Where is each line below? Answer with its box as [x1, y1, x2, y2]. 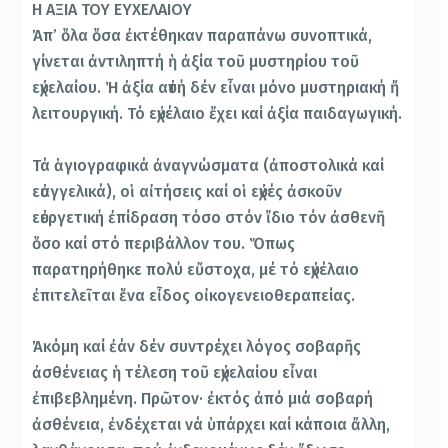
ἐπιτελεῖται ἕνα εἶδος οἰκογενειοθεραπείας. [32, 285, 356, 305]
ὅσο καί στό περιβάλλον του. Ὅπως [32, 233, 296, 253]
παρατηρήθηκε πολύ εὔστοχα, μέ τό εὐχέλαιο [32, 259, 360, 279]
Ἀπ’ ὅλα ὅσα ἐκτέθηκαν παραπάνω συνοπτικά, [32, 26, 373, 46]
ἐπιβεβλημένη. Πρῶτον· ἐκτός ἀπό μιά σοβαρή [32, 389, 374, 409]
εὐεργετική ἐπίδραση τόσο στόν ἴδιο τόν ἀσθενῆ [32, 207, 386, 227]
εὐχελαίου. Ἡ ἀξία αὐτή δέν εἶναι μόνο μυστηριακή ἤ [32, 78, 400, 98]
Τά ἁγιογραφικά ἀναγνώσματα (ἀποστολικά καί [32, 155, 385, 175]
